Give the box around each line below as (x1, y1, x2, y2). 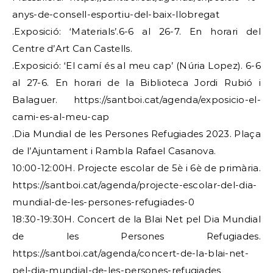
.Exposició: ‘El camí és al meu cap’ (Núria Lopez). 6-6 (12, 60, 261, 71)
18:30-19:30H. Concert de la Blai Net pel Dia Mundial (12, 213, 261, 225)
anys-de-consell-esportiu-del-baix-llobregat (12, 9, 219, 20)
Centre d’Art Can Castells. (12, 43, 132, 54)
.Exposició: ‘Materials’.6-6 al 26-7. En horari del (12, 26, 261, 37)
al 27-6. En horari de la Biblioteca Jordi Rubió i (12, 77, 261, 88)
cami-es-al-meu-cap (12, 111, 110, 122)
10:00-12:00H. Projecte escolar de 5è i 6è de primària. (12, 162, 261, 174)
